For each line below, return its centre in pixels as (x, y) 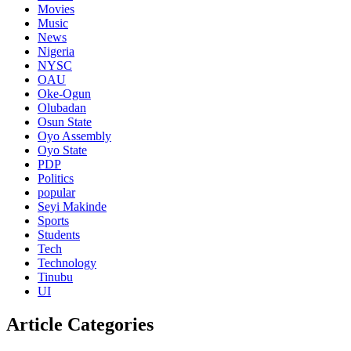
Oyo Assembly (74, 136)
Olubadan (62, 107)
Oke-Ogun (64, 93)
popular (56, 192)
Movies (56, 9)
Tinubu (55, 277)
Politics (56, 178)
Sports (53, 220)
